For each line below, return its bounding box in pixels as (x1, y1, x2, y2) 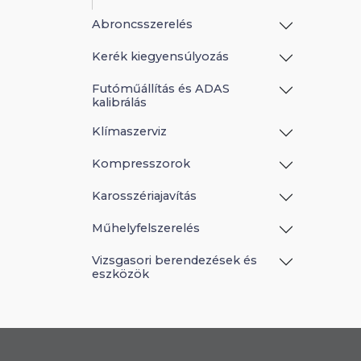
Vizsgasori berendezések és (92, 252, 257, 268)
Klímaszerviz (92, 123, 167, 139)
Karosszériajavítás (92, 188, 197, 203)
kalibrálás (92, 94, 147, 110)
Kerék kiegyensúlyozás (92, 48, 229, 64)
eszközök (92, 266, 149, 281)
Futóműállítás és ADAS (92, 81, 230, 96)
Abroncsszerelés (92, 16, 193, 31)
